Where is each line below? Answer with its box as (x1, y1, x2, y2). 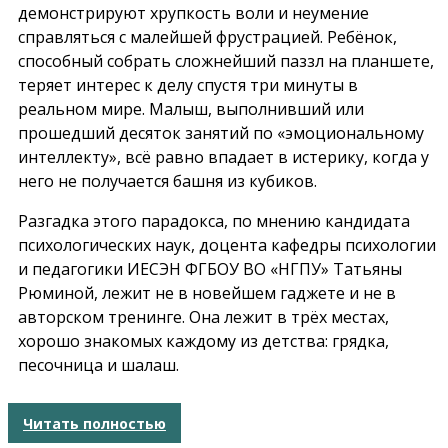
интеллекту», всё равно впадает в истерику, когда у (18, 146, 429, 169)
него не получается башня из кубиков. (18, 170, 317, 193)
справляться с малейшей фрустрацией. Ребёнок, (18, 26, 397, 49)
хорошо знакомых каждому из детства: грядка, (18, 330, 389, 353)
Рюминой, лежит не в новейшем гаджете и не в (18, 282, 396, 305)
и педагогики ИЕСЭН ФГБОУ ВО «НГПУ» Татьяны (18, 258, 402, 281)
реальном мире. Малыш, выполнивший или (18, 98, 364, 121)
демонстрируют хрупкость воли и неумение (18, 2, 369, 25)
